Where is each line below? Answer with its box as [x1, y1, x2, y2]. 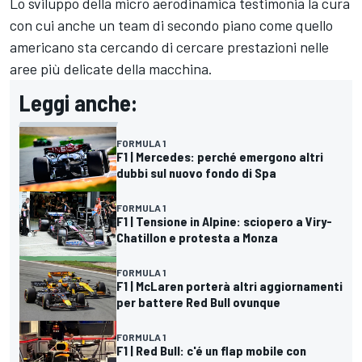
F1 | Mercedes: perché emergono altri [116, 149, 323, 164]
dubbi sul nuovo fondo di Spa [116, 165, 276, 180]
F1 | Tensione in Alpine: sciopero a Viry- [116, 213, 332, 229]
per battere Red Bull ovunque [116, 293, 280, 309]
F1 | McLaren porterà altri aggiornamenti [116, 277, 343, 293]
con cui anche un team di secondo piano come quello [10, 16, 333, 35]
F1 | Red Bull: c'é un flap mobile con [116, 342, 306, 358]
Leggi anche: [19, 89, 137, 117]
